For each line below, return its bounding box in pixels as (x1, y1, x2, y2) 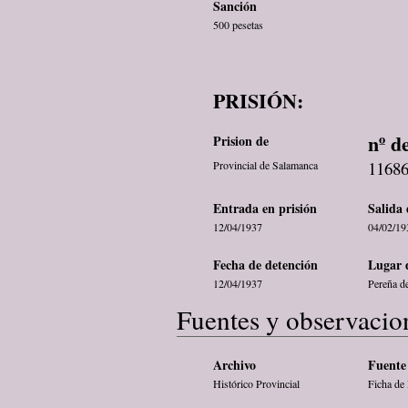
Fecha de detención (213, 255, 318, 274)
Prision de (213, 131, 269, 150)
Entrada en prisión (213, 199, 317, 218)
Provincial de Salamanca (213, 158, 318, 172)
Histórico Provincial (213, 376, 300, 391)
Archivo (213, 355, 256, 374)
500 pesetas (213, 17, 263, 32)
